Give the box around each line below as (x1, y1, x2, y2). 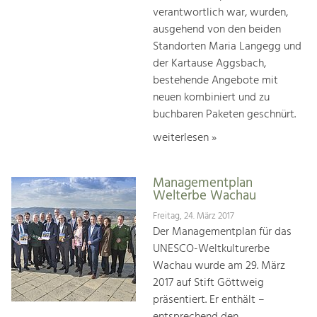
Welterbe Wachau (153, 185, 256, 207)
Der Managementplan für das (153, 222, 292, 241)
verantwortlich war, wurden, (153, 4, 288, 23)
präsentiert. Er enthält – (153, 290, 265, 309)
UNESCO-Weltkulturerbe (153, 239, 270, 258)
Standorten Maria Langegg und (153, 38, 301, 57)
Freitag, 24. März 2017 (153, 208, 234, 224)
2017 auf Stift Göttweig (153, 273, 264, 292)
